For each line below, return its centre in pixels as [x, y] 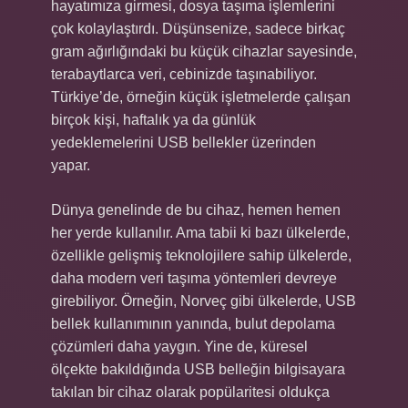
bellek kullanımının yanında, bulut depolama [193, 324]
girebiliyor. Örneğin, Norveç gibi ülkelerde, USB [204, 301]
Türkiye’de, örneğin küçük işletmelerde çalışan [201, 97]
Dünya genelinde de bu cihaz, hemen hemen [196, 210]
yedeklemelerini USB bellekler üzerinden [184, 143]
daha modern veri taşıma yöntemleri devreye [194, 278]
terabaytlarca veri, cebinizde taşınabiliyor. [184, 74]
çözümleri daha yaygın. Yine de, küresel [179, 347]
